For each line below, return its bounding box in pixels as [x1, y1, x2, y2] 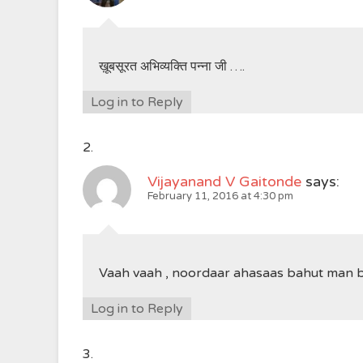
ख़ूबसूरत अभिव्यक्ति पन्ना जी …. [99, 58, 245, 75]
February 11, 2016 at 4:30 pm [147, 190, 293, 203]
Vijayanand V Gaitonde [147, 173, 301, 190]
